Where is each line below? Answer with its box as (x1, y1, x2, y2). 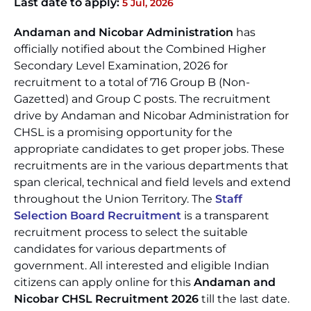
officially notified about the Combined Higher (14, 42, 266, 56)
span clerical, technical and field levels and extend (14, 176, 291, 189)
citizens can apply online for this (14, 276, 194, 289)
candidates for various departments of (14, 242, 226, 255)
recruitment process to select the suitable (14, 226, 248, 239)
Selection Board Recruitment (14, 209, 181, 222)
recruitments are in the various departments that (14, 159, 289, 172)
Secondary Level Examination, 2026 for (14, 59, 228, 72)
